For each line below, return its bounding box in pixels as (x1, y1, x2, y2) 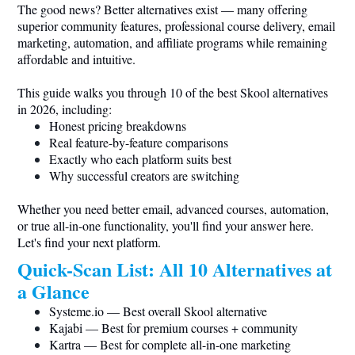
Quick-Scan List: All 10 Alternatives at (17, 255, 332, 283)
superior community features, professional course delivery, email (17, 17, 335, 34)
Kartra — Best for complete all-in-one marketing (49, 336, 291, 353)
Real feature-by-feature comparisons (49, 134, 228, 151)
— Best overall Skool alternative (104, 303, 267, 319)
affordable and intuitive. (17, 51, 136, 67)
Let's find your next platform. (17, 234, 161, 250)
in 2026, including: (17, 101, 112, 117)
